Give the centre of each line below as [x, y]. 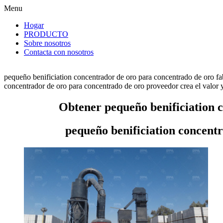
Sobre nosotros [47, 43]
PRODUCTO [46, 34]
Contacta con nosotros [59, 52]
